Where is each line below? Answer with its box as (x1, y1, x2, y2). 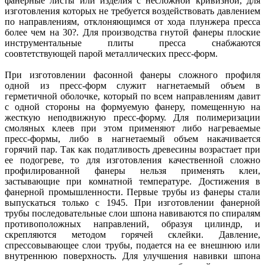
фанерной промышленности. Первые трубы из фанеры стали (5, 187, 260, 198)
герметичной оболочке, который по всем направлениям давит (5, 91, 260, 102)
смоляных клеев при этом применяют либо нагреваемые (5, 123, 260, 134)
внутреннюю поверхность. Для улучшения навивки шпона (5, 251, 260, 261)
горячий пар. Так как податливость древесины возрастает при (5, 144, 260, 155)
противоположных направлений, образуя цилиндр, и (5, 219, 260, 230)
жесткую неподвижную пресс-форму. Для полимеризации (5, 112, 260, 123)
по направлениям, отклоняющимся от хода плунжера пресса (5, 17, 260, 27)
